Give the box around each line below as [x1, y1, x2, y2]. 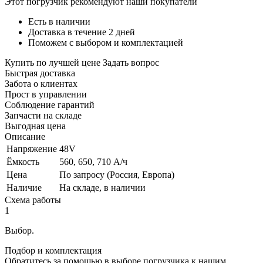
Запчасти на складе [5, 110, 82, 121]
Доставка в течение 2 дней [28, 27, 135, 38]
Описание [5, 131, 45, 142]
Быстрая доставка [5, 68, 75, 79]
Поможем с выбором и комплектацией [28, 38, 183, 48]
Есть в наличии [28, 16, 90, 27]
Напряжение [6, 144, 57, 154]
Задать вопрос [103, 58, 159, 68]
